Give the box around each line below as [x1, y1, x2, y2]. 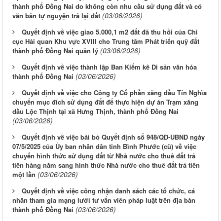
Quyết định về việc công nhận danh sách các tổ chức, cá [22, 186, 195, 196]
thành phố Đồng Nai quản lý [12, 46, 98, 56]
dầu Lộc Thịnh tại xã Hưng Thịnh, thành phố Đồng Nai [12, 107, 179, 116]
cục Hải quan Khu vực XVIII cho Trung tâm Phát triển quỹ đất [12, 37, 199, 46]
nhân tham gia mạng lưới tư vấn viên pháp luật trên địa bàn [12, 195, 195, 205]
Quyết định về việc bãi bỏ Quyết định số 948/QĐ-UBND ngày [22, 132, 205, 142]
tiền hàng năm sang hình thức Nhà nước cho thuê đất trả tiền [12, 160, 200, 170]
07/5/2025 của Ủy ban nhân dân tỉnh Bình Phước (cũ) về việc [12, 142, 196, 151]
